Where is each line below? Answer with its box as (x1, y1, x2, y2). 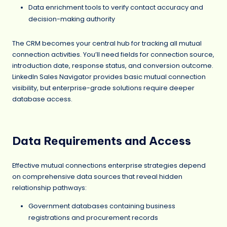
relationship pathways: (12, 183, 87, 193)
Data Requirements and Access (12, 133, 191, 148)
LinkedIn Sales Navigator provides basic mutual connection (12, 72, 206, 81)
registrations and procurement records (28, 213, 158, 222)
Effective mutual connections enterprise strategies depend (12, 161, 206, 170)
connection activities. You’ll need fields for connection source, (12, 50, 214, 59)
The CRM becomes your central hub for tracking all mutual (12, 39, 202, 48)
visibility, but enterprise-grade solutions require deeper (12, 83, 195, 92)
